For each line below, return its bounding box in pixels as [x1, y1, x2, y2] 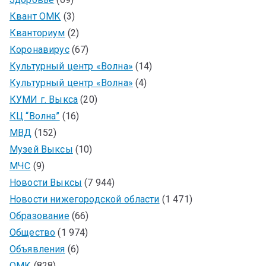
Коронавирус [9, 44, 69, 56]
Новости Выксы [9, 177, 83, 189]
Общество [9, 227, 56, 239]
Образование [9, 210, 69, 222]
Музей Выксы [9, 144, 73, 156]
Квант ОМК [9, 11, 61, 23]
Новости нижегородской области [9, 194, 160, 205]
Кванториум [9, 27, 65, 39]
